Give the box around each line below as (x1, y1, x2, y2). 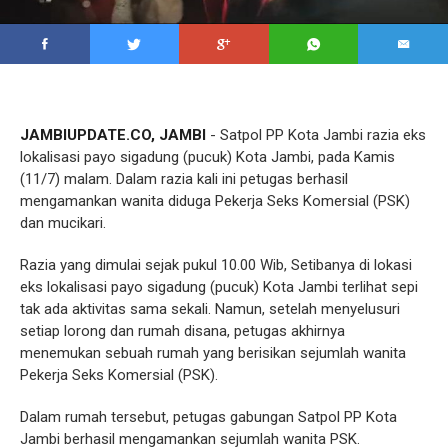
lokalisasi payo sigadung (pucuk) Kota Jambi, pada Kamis (20, 148, 395, 167)
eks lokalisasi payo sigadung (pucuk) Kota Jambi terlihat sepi (20, 278, 418, 297)
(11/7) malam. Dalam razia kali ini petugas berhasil (20, 170, 348, 189)
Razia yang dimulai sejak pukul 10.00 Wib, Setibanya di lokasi (20, 256, 412, 275)
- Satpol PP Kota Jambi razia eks (206, 126, 426, 145)
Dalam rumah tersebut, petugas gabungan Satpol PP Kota (20, 408, 397, 427)
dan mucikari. (20, 214, 106, 233)
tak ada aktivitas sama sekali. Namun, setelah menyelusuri (20, 300, 400, 319)
